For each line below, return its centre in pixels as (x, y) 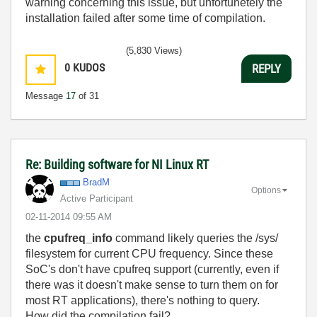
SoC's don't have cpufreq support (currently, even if (152, 269)
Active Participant (97, 198)
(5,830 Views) (154, 51)
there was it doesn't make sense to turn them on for (152, 285)
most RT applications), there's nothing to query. (143, 300)
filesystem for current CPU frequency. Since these (149, 254)
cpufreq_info (78, 238)
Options (266, 190)
